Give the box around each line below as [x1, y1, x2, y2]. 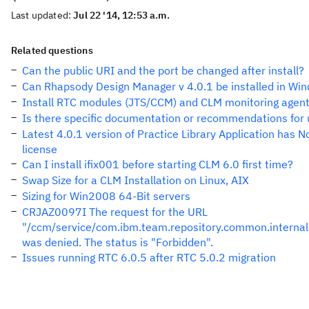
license [22, 142, 57, 156]
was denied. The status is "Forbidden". [22, 235, 213, 249]
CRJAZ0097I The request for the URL [22, 205, 208, 219]
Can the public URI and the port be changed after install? [22, 63, 304, 77]
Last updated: [11, 9, 74, 21]
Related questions [11, 44, 93, 57]
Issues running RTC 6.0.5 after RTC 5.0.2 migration [22, 250, 276, 264]
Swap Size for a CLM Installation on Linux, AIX [22, 173, 249, 187]
